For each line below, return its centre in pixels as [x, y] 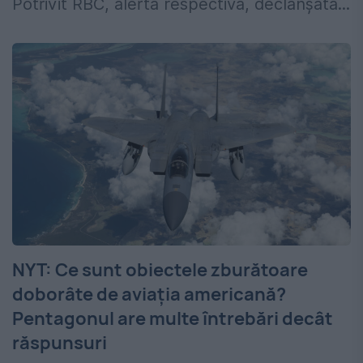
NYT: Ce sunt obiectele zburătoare [160, 270]
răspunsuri [60, 343]
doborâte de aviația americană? [149, 295]
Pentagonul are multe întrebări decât [173, 319]
